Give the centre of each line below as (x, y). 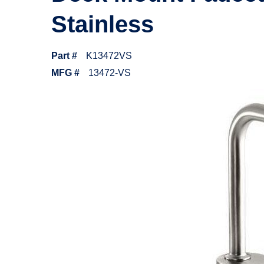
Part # (64, 56)
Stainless (103, 24)
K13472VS (109, 56)
